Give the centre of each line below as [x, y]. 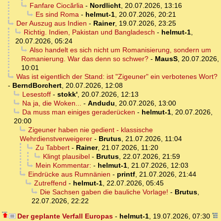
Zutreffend [50, 183]
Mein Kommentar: [63, 166]
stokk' [67, 94]
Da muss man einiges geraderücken [78, 112]
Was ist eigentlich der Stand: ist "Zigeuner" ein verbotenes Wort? [117, 77]
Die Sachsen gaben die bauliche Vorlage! [104, 192]
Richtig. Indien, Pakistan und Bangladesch [89, 32]
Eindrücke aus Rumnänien [69, 174]
